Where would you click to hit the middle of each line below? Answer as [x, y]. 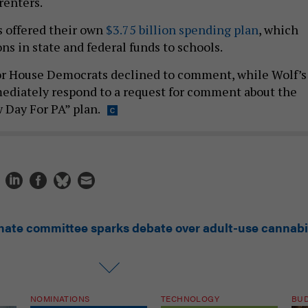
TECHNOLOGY [190, 298]
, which [278, 29]
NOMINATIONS [60, 298]
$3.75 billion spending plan [182, 29]
